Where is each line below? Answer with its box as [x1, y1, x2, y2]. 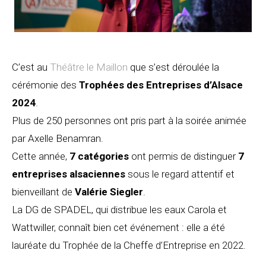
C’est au [12, 61, 50, 74]
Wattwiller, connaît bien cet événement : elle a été [12, 221, 225, 234]
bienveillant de [12, 186, 75, 198]
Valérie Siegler [75, 186, 143, 198]
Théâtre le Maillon [50, 61, 128, 74]
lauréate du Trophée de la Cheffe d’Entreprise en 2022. [12, 239, 248, 252]
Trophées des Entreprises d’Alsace [79, 79, 243, 91]
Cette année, [12, 150, 69, 163]
